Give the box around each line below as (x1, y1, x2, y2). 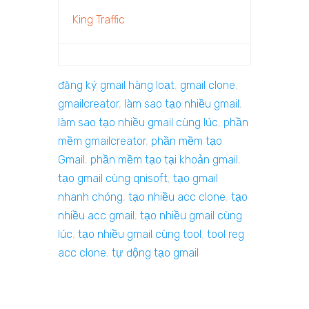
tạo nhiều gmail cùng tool (78, 228, 201, 241)
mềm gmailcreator (58, 134, 146, 148)
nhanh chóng (58, 190, 123, 204)
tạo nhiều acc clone (128, 190, 226, 204)
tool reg (207, 228, 244, 241)
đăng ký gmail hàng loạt (58, 79, 175, 92)
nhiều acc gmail (58, 209, 134, 223)
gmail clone (180, 79, 235, 92)
